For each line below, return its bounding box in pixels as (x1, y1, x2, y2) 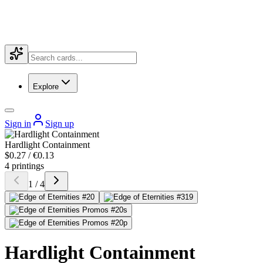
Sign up (45, 119, 74, 129)
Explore (33, 82, 59, 91)
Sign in (5, 119, 31, 129)
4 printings (5, 161, 44, 171)
